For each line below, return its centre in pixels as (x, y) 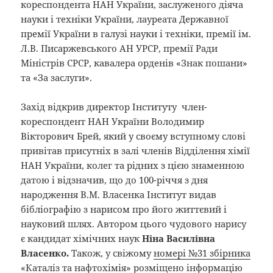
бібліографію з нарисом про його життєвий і (124, 209)
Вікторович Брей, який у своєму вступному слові (133, 136)
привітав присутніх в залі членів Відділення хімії (136, 151)
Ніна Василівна (179, 239)
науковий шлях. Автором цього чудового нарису (134, 224)
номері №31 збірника (202, 253)
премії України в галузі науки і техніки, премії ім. (136, 34)
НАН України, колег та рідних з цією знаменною (133, 165)
